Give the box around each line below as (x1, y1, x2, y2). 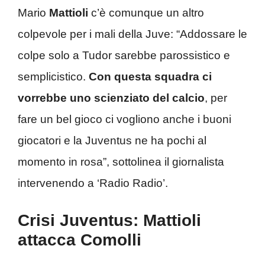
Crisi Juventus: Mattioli (18, 211, 201, 230)
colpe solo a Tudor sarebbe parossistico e (18, 49, 230, 62)
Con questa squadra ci (89, 70, 212, 83)
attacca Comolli (18, 231, 141, 249)
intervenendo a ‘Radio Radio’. (18, 176, 168, 189)
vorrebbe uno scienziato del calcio (18, 91, 205, 104)
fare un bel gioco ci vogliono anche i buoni (18, 112, 231, 125)
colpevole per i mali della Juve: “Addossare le (18, 27, 247, 40)
